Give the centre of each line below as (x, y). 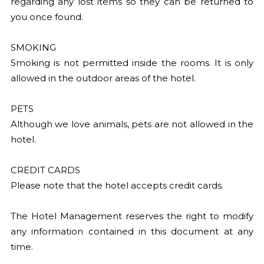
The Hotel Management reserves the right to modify (132, 216)
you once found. (47, 17)
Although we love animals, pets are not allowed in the (132, 124)
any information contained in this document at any (132, 231)
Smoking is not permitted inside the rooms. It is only (132, 63)
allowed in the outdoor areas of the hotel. (103, 78)
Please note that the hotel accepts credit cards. (117, 185)
